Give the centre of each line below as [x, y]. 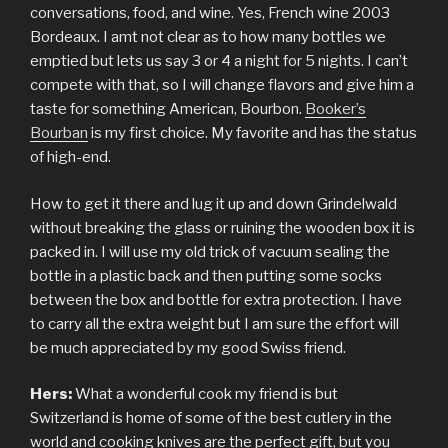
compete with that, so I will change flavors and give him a [222, 85]
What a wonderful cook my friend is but [205, 394]
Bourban [59, 133]
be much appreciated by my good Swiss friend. [188, 347]
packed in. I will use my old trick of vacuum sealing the [210, 251]
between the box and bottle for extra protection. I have [216, 299]
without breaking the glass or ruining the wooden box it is [222, 227]
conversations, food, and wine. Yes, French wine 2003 [210, 13]
